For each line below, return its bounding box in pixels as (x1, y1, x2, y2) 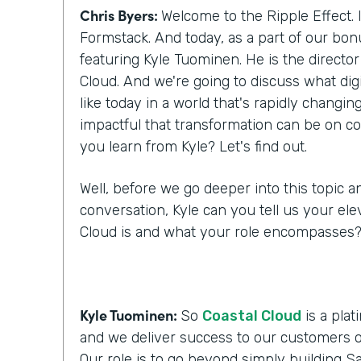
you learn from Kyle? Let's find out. (80, 137, 307, 156)
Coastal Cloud (202, 306, 301, 325)
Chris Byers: (80, 4, 161, 25)
